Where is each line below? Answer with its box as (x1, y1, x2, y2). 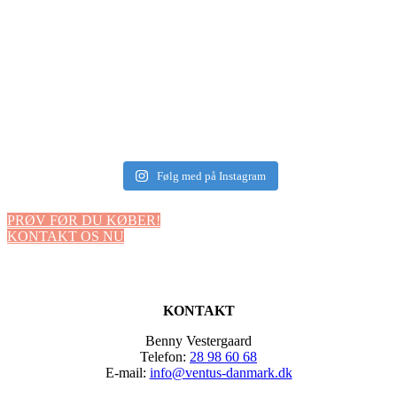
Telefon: (140, 348, 190, 364)
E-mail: (105, 364, 150, 380)
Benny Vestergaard (145, 332, 252, 348)
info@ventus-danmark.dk (149, 364, 292, 380)
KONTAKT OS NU (7, 228, 124, 244)
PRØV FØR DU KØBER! (7, 212, 160, 228)
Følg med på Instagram (156, 168, 266, 183)
